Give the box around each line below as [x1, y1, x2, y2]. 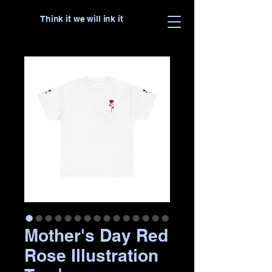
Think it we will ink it [40, 14, 123, 24]
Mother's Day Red [24, 225, 168, 245]
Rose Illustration [24, 245, 158, 265]
